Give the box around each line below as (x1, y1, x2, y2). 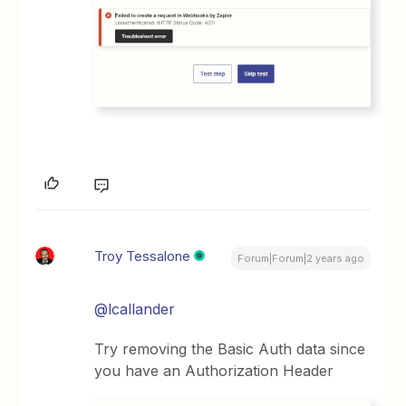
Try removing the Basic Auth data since (94, 339, 366, 358)
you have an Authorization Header (94, 361, 334, 380)
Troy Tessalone (94, 246, 191, 265)
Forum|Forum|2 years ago (237, 251, 364, 265)
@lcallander (94, 299, 176, 318)
